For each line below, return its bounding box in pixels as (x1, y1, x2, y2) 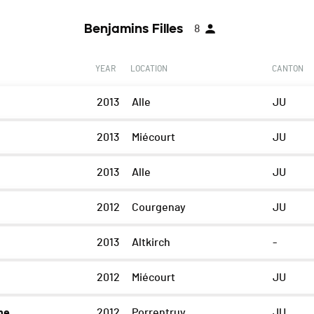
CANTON (271, 64, 303, 74)
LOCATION (130, 64, 168, 74)
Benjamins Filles (83, 21, 183, 37)
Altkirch (131, 237, 170, 249)
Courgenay (131, 202, 186, 214)
